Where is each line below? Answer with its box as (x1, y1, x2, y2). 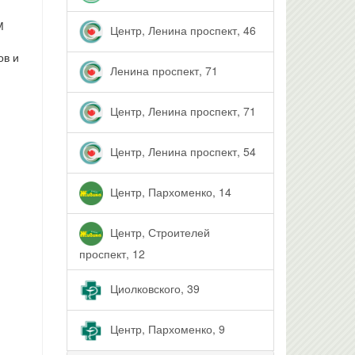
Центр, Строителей (106, 223, 210, 240)
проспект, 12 (78, 246, 145, 261)
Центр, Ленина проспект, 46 (106, 21, 256, 38)
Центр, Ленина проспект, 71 (106, 102, 256, 119)
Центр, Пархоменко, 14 (106, 183, 231, 200)
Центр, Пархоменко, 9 (106, 320, 225, 337)
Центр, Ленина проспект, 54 (106, 143, 256, 159)
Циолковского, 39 (106, 280, 200, 296)
